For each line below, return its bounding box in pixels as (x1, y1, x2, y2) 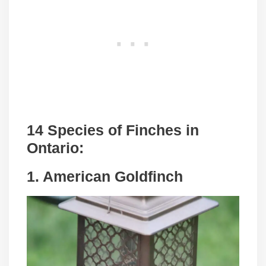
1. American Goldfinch (27, 168, 183, 185)
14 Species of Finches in (27, 122, 199, 139)
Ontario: (27, 140, 84, 157)
